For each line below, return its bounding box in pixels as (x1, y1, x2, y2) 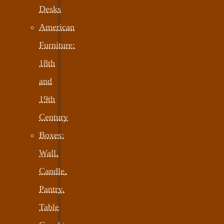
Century (39, 111, 68, 122)
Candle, (39, 165, 67, 176)
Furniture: (39, 39, 75, 50)
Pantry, (39, 183, 64, 194)
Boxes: (39, 129, 64, 140)
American (39, 21, 74, 32)
